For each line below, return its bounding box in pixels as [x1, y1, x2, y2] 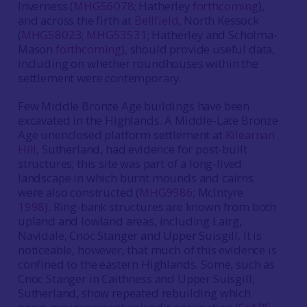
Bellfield [134, 12, 179, 28]
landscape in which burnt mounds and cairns [17, 170, 254, 186]
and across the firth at [17, 12, 134, 28]
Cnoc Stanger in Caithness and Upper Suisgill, [17, 271, 255, 286]
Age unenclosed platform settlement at [17, 127, 225, 143]
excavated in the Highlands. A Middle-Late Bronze [17, 112, 278, 128]
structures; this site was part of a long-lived [17, 156, 243, 171]
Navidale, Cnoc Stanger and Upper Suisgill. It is [17, 228, 262, 243]
